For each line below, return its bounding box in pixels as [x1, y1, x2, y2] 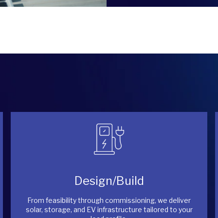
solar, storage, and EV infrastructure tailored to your [25, 205, 193, 214]
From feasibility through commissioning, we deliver [27, 196, 191, 204]
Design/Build [74, 174, 144, 188]
